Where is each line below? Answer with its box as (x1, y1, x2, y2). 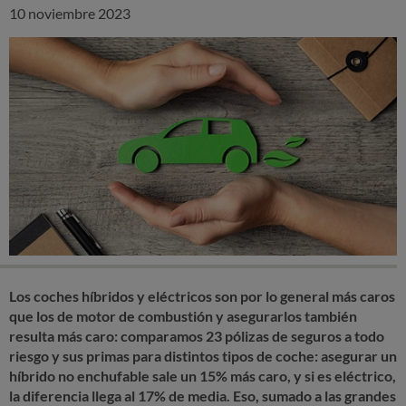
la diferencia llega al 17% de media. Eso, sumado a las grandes (9, 386, 396, 404)
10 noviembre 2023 (9, 4, 130, 22)
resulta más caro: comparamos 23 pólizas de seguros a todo (9, 326, 384, 344)
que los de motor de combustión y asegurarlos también (9, 306, 357, 324)
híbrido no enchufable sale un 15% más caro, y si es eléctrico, (9, 366, 396, 384)
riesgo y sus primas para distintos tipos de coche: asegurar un (9, 346, 397, 364)
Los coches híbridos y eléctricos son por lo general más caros (9, 286, 395, 304)
